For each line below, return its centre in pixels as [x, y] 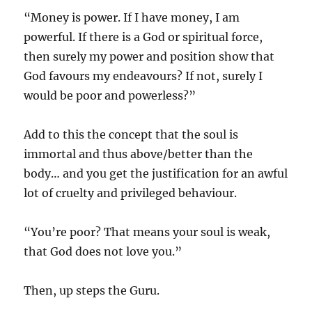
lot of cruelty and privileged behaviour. [131, 193]
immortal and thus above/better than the [139, 154]
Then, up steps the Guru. [92, 290]
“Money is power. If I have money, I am [132, 17]
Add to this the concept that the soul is [131, 134]
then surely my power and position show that [149, 56]
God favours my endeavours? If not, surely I [143, 76]
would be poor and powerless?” [110, 95]
